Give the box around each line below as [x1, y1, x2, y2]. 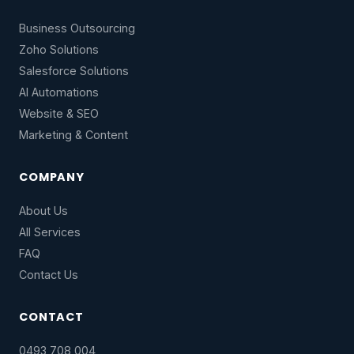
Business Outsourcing [19, 21, 135, 35]
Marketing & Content [19, 127, 128, 141]
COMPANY [19, 168, 85, 185]
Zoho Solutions [19, 42, 99, 56]
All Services [19, 224, 81, 239]
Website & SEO [19, 106, 99, 120]
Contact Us [19, 267, 78, 281]
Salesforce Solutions [19, 63, 129, 77]
